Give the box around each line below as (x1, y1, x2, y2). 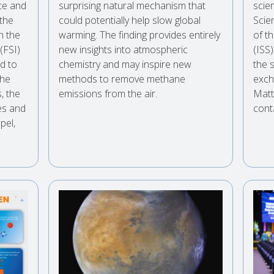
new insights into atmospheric (59, 42, 188, 56)
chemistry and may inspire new (59, 57, 192, 71)
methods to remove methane (59, 72, 186, 86)
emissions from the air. (59, 86, 158, 100)
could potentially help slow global (59, 13, 201, 27)
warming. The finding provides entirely (59, 28, 221, 42)
